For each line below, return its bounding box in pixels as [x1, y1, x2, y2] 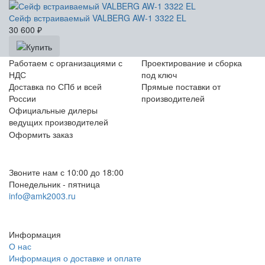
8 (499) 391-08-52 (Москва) [9, 153, 127, 167]
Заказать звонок [17, 205, 88, 219]
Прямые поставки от [141, 80, 221, 93]
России [9, 92, 36, 105]
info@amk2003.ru [9, 190, 76, 202]
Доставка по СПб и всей [9, 80, 102, 93]
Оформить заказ [9, 128, 73, 141]
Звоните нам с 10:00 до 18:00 [9, 166, 124, 179]
